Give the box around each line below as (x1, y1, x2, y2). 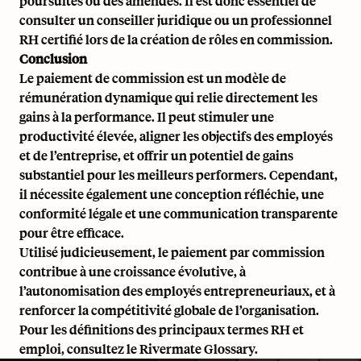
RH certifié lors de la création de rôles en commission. (19, 31, 333, 48)
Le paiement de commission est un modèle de (19, 69, 286, 86)
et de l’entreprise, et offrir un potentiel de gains (19, 147, 293, 164)
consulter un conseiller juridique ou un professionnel (19, 11, 332, 28)
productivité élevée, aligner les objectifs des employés (19, 127, 333, 144)
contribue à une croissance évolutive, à (19, 263, 246, 280)
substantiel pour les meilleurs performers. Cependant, (19, 166, 338, 183)
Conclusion (19, 50, 87, 67)
